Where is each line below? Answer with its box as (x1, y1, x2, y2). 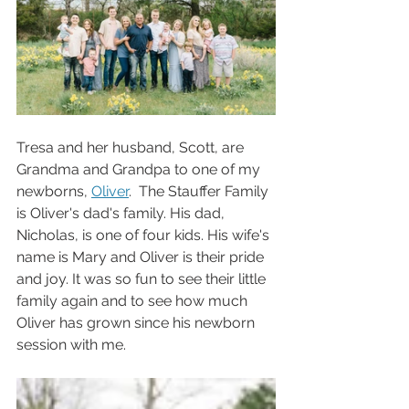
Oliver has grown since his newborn (16, 313, 258, 331)
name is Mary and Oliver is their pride (16, 247, 267, 266)
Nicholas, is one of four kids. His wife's (16, 225, 273, 244)
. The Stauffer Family (129, 182, 272, 200)
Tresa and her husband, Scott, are (16, 138, 247, 156)
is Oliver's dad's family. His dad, (16, 204, 228, 222)
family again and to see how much (16, 291, 251, 309)
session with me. (16, 335, 130, 353)
